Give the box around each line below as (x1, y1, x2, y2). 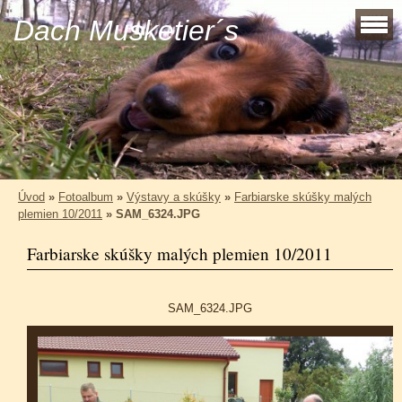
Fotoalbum (58, 190, 113, 204)
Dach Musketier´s (13, 14, 239, 47)
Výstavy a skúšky (127, 190, 221, 204)
